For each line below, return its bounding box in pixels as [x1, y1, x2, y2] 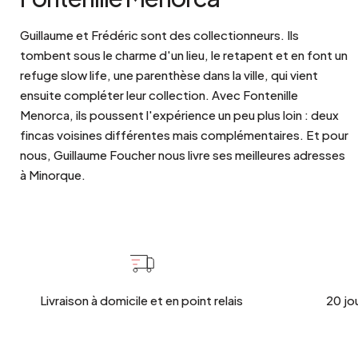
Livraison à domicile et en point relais [40, 292, 244, 308]
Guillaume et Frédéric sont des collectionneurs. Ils [20, 27, 299, 43]
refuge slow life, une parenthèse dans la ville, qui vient [20, 67, 318, 83]
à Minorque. [20, 167, 86, 183]
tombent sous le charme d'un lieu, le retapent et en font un [20, 47, 348, 63]
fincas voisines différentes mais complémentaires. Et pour [20, 127, 348, 143]
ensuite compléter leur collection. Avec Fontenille [20, 87, 298, 103]
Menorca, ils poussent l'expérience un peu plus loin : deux [20, 107, 339, 123]
